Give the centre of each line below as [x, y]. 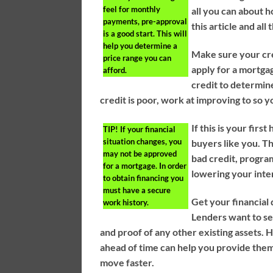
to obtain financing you [144, 178]
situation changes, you [143, 141]
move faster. [127, 262]
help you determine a [140, 46]
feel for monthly [132, 9]
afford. [115, 70]
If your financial [147, 129]
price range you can [137, 58]
